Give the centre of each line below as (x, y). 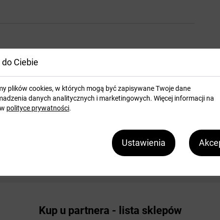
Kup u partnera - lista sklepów (110, 210)
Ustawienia (144, 143)
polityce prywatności (38, 108)
